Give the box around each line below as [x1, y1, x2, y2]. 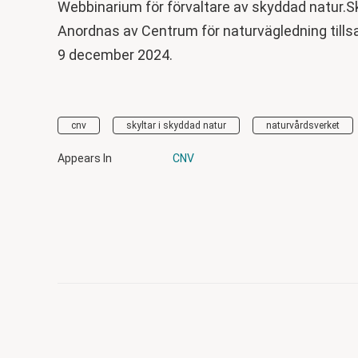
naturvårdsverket [266, 120, 340, 132]
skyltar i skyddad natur [126, 120, 226, 132]
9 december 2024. [58, 46, 173, 64]
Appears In [58, 152, 112, 165]
